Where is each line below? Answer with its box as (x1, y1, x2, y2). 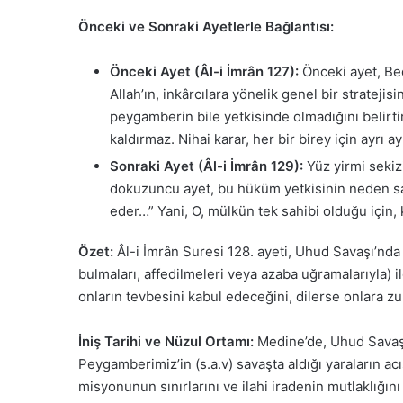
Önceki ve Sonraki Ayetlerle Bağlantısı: (78, 17, 334, 35)
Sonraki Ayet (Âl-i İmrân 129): (110, 157, 303, 175)
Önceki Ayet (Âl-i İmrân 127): (110, 62, 299, 80)
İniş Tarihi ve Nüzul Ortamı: (78, 332, 254, 350)
